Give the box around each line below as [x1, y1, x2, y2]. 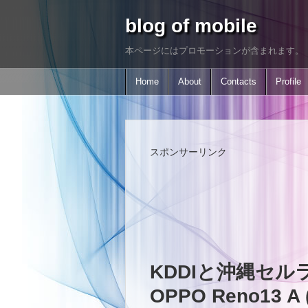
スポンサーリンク [150, 146, 227, 157]
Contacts [221, 77, 256, 87]
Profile [276, 77, 301, 87]
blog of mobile [125, 15, 257, 36]
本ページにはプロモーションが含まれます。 [125, 46, 304, 56]
